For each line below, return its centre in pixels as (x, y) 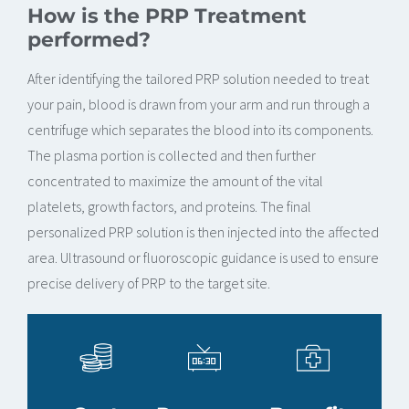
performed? (89, 40)
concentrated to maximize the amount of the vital (175, 181)
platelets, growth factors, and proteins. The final (169, 207)
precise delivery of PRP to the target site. (149, 283)
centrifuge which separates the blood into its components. (200, 130)
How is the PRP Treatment (167, 16)
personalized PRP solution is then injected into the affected (203, 232)
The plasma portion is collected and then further (172, 156)
